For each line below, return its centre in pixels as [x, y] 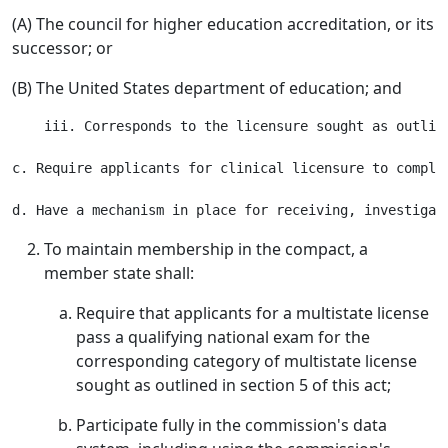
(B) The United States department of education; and [207, 88]
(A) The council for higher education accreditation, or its [223, 24]
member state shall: [119, 273]
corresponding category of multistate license [246, 361]
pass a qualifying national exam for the [223, 337]
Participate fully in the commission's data [231, 425]
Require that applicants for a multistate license [252, 313]
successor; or [62, 48]
